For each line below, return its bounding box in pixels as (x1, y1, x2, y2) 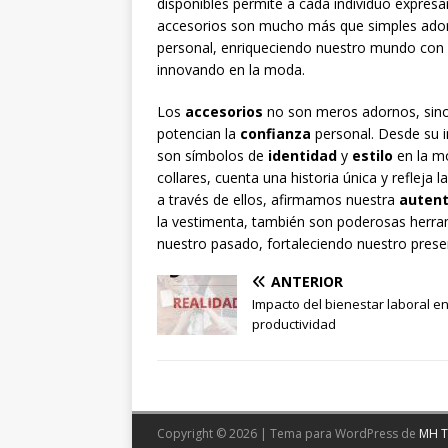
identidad (268, 146, 337, 166)
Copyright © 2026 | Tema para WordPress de (157, 425, 419, 443)
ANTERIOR (271, 272, 343, 292)
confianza (240, 124, 311, 144)
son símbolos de (157, 146, 268, 166)
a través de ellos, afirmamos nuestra (157, 190, 399, 210)
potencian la (157, 124, 240, 144)
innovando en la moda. (157, 60, 305, 80)
